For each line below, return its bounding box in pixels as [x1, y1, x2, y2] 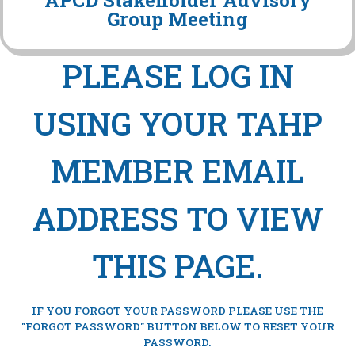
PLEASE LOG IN [61, 54, 294, 97]
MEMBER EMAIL [51, 149, 304, 192]
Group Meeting [107, 6, 248, 32]
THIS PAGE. [92, 244, 263, 287]
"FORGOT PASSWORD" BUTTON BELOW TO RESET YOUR [21, 319, 334, 334]
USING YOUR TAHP [32, 101, 323, 144]
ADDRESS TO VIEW [32, 197, 323, 239]
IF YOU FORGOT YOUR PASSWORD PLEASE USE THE [32, 303, 323, 318]
